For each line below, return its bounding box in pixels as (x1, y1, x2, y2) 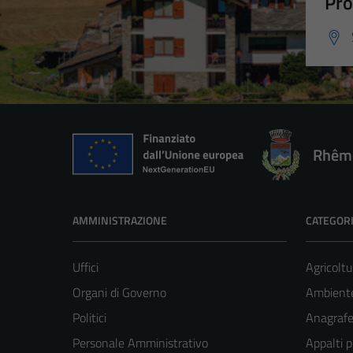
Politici (72, 308, 106, 328)
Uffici (72, 258, 98, 277)
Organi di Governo (72, 283, 166, 303)
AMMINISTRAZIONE (72, 212, 167, 229)
